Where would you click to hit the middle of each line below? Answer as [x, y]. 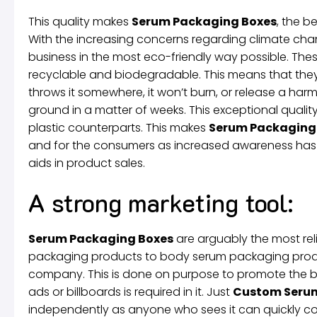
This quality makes [80, 21]
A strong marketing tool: [161, 202]
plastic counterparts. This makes [119, 127]
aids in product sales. [87, 163]
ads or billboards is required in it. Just [131, 292]
